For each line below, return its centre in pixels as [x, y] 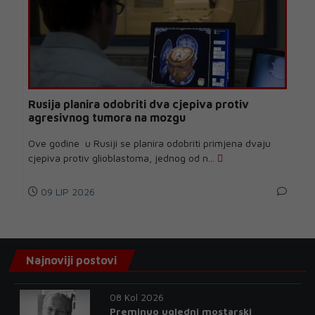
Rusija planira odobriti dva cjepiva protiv [139, 104]
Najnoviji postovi [71, 261]
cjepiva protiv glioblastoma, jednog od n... [123, 158]
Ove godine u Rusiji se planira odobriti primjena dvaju [149, 143]
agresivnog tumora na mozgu [107, 118]
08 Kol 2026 [136, 297]
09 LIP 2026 [66, 192]
